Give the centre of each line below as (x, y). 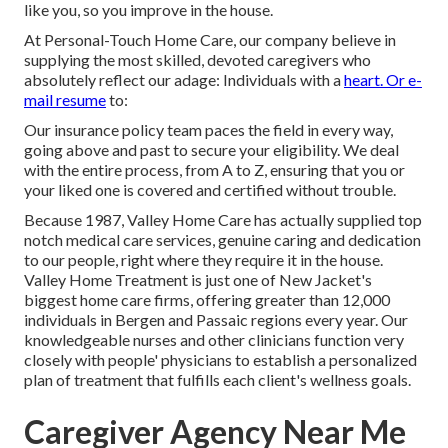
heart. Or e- (383, 80)
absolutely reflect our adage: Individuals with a (184, 80)
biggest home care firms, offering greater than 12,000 (207, 300)
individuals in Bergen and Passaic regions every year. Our (216, 320)
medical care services (139, 240)
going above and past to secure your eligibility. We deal (211, 150)
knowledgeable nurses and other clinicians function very (214, 340)
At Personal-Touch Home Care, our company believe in (210, 40)
